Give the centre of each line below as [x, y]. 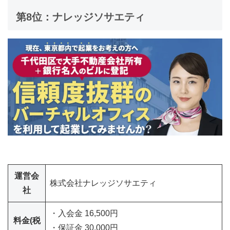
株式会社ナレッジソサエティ [103, 183]
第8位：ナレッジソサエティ [80, 17]
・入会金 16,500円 [84, 213]
